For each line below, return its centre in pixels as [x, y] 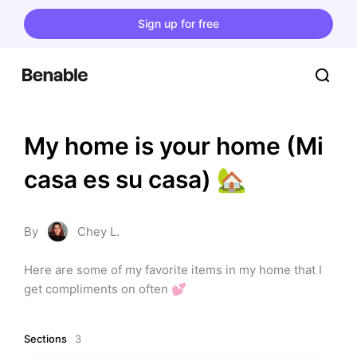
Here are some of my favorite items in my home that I [173, 270]
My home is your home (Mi [174, 146]
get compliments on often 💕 [105, 289]
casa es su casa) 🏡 [135, 179]
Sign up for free [178, 23]
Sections [45, 339]
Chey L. [98, 231]
